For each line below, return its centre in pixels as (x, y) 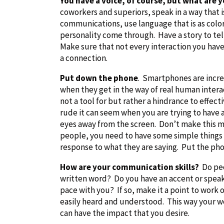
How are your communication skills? (129, 167)
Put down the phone (99, 78)
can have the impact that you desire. (125, 213)
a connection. (84, 58)
